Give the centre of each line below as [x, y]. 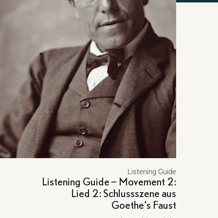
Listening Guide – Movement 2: [109, 182]
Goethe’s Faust [144, 205]
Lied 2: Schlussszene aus [123, 193]
